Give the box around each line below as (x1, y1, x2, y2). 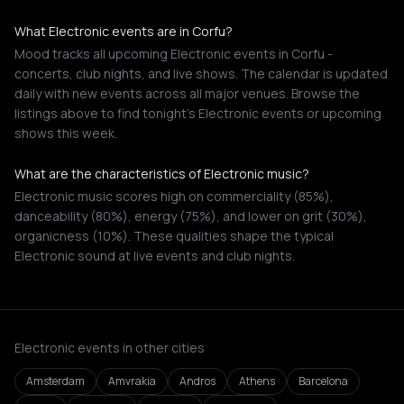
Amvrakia (108, 373, 156, 389)
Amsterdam (26, 373, 85, 389)
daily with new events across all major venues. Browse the (14, 85, 360, 102)
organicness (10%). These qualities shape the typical (14, 227, 334, 244)
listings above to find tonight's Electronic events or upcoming (14, 105, 381, 122)
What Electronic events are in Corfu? (14, 23, 233, 40)
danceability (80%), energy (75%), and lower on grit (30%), (14, 207, 367, 225)
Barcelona (298, 373, 348, 389)
